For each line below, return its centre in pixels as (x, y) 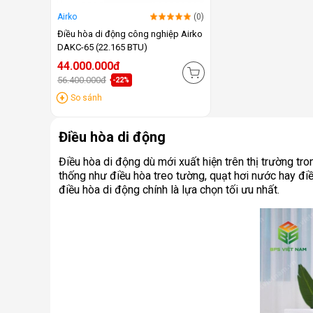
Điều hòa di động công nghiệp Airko (130, 34)
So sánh (86, 98)
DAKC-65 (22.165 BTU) (102, 48)
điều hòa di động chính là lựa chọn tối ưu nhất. (169, 190)
